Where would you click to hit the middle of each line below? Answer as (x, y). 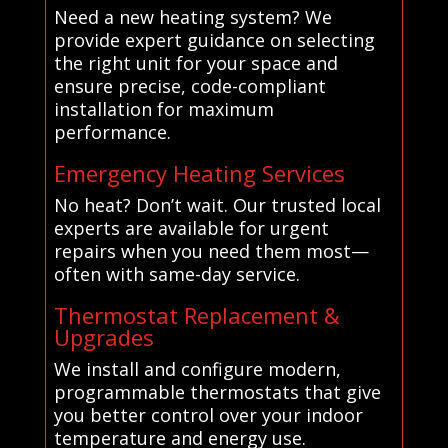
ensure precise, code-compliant (189, 85)
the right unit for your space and (195, 62)
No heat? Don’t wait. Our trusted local (217, 204)
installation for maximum (163, 108)
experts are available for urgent (191, 227)
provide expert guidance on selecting (214, 39)
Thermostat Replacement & (196, 314)
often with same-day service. (176, 273)
